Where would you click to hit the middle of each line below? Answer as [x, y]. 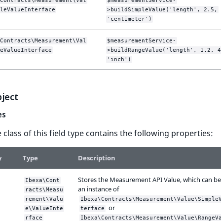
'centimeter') [129, 19]
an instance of [98, 189]
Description [97, 158]
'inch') [119, 60]
